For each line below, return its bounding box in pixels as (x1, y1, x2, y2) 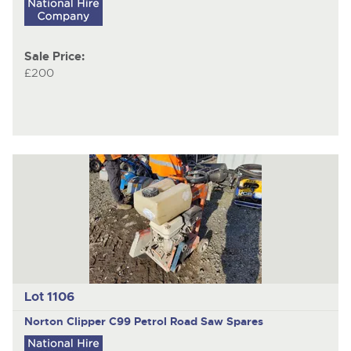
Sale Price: (24, 49, 85, 65)
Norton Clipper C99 (24, 313, 134, 328)
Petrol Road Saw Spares (133, 313, 263, 328)
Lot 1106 (24, 288, 74, 306)
